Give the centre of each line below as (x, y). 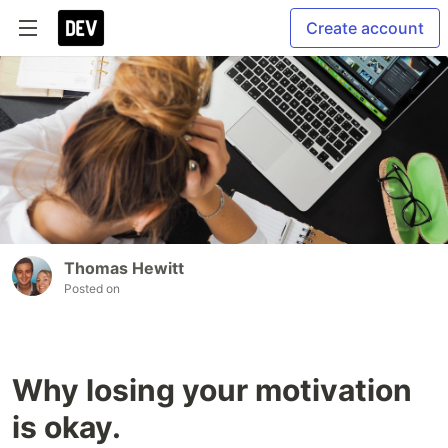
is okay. (66, 427)
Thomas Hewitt (124, 268)
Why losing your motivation (212, 390)
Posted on (92, 289)
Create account (365, 28)
